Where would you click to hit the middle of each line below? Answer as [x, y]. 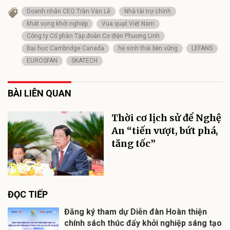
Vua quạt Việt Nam [128, 23]
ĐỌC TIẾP [28, 194]
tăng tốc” [134, 143]
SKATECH [84, 60]
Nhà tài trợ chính [148, 11]
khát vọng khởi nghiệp [57, 23]
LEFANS [202, 48]
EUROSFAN [42, 60]
